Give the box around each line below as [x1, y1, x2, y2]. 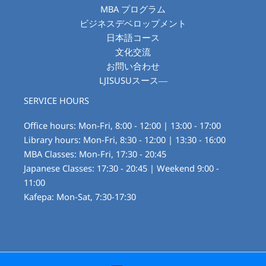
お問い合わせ [106, 59, 160, 74]
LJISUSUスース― [99, 73, 167, 88]
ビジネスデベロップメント [80, 16, 186, 31]
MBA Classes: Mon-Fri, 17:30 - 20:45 [24, 147, 166, 161]
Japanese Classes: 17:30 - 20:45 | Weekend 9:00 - [24, 161, 219, 176]
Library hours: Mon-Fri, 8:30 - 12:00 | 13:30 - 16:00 [24, 132, 226, 147]
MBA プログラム [100, 2, 166, 17]
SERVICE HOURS [24, 93, 89, 108]
